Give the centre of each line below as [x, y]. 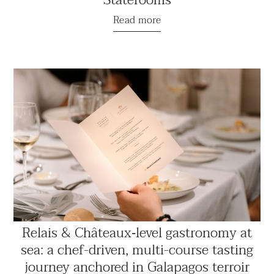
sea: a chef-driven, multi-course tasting [137, 250]
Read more [137, 20]
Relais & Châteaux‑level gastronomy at [137, 233]
